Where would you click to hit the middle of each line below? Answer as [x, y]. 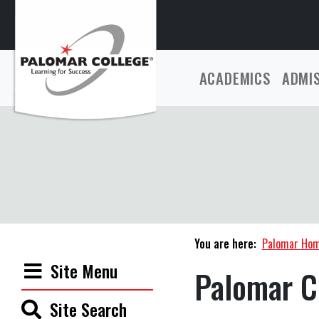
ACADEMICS [235, 78]
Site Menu [84, 271]
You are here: [225, 244]
